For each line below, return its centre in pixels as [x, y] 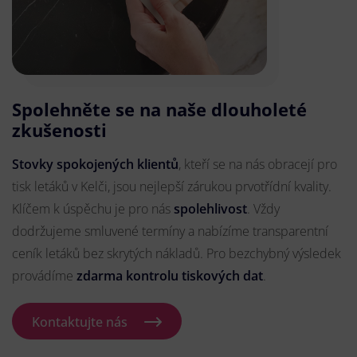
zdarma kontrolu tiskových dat [170, 276]
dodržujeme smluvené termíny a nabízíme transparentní [170, 231]
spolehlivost [210, 209]
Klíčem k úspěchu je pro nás [93, 209]
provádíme [44, 276]
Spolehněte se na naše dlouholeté [159, 110]
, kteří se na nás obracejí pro [258, 165]
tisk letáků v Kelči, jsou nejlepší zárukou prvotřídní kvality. [172, 187]
